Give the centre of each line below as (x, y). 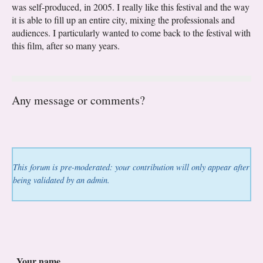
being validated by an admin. (61, 180)
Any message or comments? (78, 100)
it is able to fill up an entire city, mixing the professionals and (123, 19)
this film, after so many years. (66, 45)
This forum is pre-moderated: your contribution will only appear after (131, 167)
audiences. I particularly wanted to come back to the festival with (131, 32)
